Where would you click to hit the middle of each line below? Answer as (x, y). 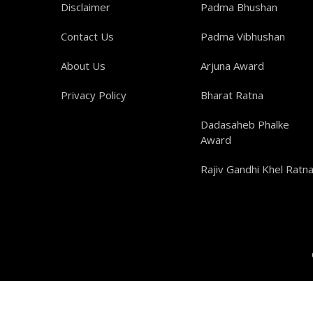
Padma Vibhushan (243, 36)
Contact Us (87, 36)
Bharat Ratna (232, 95)
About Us (83, 66)
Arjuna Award (232, 66)
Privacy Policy (94, 95)
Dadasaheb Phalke (245, 124)
